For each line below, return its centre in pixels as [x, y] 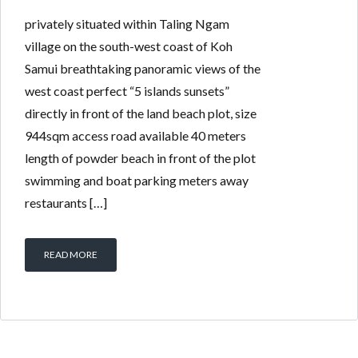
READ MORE [71, 254]
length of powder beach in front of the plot [140, 157]
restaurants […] [66, 202]
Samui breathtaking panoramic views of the [143, 68]
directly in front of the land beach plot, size [141, 113]
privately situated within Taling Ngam [127, 23]
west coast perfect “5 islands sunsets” [127, 90]
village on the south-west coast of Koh [129, 46]
